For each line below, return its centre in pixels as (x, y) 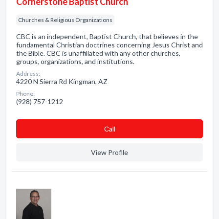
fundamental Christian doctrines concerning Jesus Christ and (109, 45)
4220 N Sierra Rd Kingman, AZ (62, 81)
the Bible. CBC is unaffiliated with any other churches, (98, 53)
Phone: (25, 94)
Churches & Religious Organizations (65, 20)
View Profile (109, 152)
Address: (28, 74)
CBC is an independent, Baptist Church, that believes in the (107, 36)
